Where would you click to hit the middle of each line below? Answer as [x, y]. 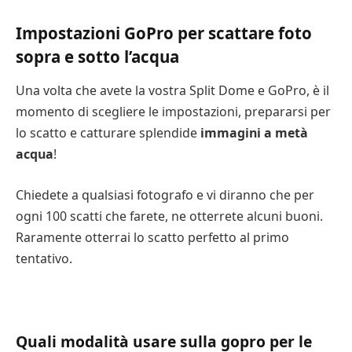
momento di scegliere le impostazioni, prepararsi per [173, 112]
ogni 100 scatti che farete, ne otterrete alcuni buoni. [169, 216]
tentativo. [44, 258]
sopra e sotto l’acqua [97, 57]
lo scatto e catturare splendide [108, 133]
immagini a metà [254, 133]
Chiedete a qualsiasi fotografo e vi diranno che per [165, 194]
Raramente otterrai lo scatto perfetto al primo [152, 237]
